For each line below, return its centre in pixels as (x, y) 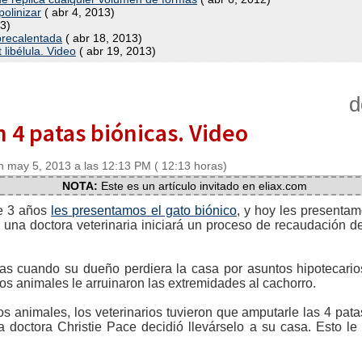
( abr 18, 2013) (102, 38)
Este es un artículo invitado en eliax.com (202, 186)
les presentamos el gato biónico (144, 210)
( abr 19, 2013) (116, 51)
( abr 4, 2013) (78, 12)
